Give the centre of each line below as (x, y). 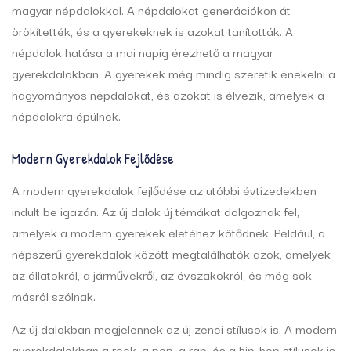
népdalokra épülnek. (66, 116)
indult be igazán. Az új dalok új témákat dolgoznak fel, (156, 211)
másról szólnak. (54, 296)
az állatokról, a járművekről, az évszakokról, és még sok (162, 275)
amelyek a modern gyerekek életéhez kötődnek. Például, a (168, 232)
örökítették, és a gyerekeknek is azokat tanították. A (152, 31)
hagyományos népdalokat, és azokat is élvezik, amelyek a (168, 94)
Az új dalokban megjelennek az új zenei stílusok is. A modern (174, 329)
